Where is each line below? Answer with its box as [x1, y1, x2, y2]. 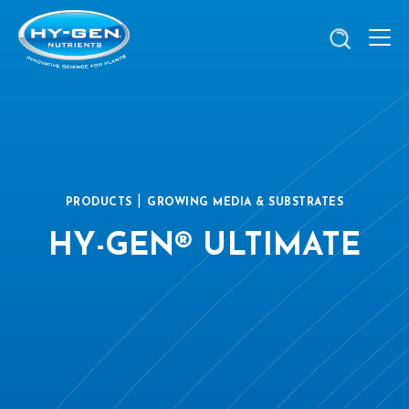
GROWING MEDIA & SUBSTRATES [147, 196, 344, 208]
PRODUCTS [65, 196, 132, 208]
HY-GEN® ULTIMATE [47, 232, 362, 262]
